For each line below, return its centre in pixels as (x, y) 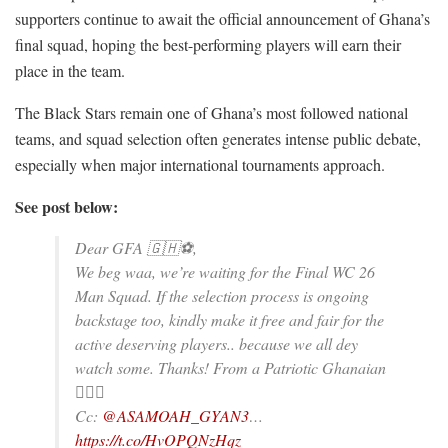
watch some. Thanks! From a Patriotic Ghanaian (230, 368)
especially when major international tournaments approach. (200, 165)
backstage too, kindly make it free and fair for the (229, 320)
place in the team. (70, 71)
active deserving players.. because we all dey (216, 344)
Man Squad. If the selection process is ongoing (222, 296)
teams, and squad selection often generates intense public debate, (218, 139)
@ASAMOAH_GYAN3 (175, 416)
